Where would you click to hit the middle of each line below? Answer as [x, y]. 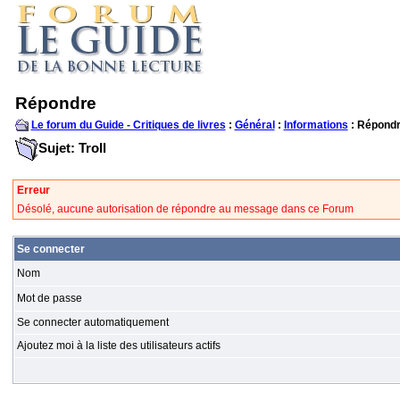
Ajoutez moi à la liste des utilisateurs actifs [118, 346]
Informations [316, 125]
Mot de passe [49, 298]
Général [254, 125]
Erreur [33, 190]
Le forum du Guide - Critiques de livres [128, 125]
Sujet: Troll [72, 147]
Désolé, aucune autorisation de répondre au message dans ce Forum [185, 209]
